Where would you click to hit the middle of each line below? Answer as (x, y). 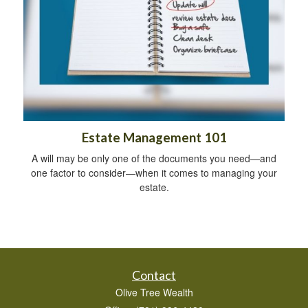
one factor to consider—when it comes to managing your (154, 173)
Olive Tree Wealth (154, 293)
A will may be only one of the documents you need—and (154, 158)
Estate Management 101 (154, 138)
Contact (154, 275)
